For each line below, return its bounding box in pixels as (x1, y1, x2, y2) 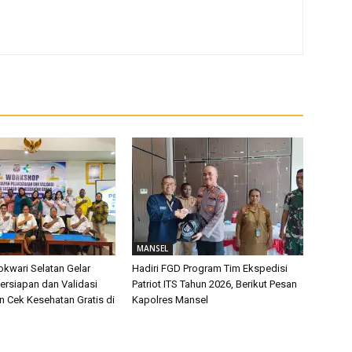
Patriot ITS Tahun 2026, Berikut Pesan (132, 278, 297, 290)
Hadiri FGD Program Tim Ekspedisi (132, 262, 288, 274)
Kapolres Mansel (132, 294, 208, 306)
